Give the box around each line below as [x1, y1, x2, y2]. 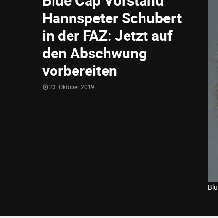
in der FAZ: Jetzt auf [42, 25, 173, 45]
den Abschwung [42, 43, 147, 63]
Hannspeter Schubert [42, 8, 182, 28]
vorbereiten [42, 60, 117, 80]
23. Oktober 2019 [49, 83, 94, 91]
